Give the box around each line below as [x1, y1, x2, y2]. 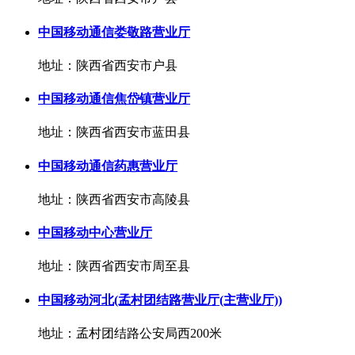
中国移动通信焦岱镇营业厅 [38, 92, 190, 106]
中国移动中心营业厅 [38, 226, 152, 240]
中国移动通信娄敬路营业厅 [38, 25, 190, 39]
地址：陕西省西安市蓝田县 [38, 125, 190, 139]
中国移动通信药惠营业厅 [38, 158, 177, 173]
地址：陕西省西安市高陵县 [38, 192, 190, 206]
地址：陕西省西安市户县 [38, 58, 177, 72]
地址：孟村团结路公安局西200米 [38, 326, 222, 340]
